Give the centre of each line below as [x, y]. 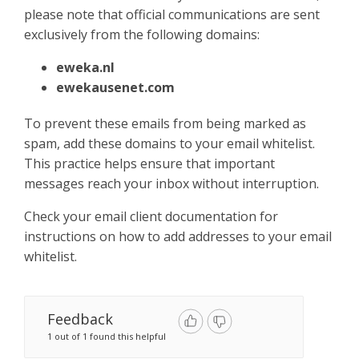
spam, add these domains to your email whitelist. [169, 143]
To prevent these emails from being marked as [165, 123]
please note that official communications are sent [172, 14]
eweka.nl [85, 67]
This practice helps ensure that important [149, 163]
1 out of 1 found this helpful [107, 336]
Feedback [80, 319]
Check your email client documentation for [151, 216]
